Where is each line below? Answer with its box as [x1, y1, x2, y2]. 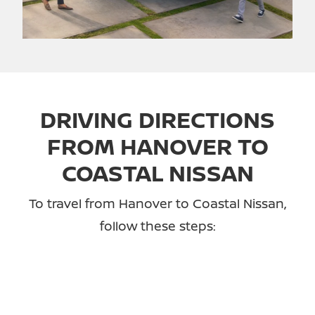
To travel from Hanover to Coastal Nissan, [29, 195, 286, 212]
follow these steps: [99, 217, 216, 235]
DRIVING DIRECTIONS [40, 104, 275, 136]
